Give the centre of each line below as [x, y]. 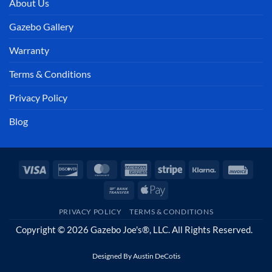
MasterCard [138, 168]
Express [164, 182]
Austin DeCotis [156, 256]
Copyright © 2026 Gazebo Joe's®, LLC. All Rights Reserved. [136, 229]
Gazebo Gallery [41, 26]
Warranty [29, 50]
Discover [97, 168]
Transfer [148, 203]
